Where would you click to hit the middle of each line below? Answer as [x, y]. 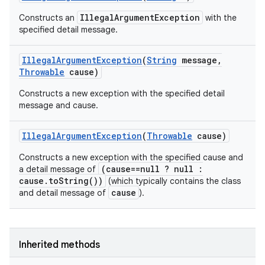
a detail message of [59, 169]
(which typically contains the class [173, 181]
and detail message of [64, 193]
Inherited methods [59, 245]
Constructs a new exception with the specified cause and [131, 157]
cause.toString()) [61, 181]
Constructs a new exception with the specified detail [122, 93]
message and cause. [59, 105]
